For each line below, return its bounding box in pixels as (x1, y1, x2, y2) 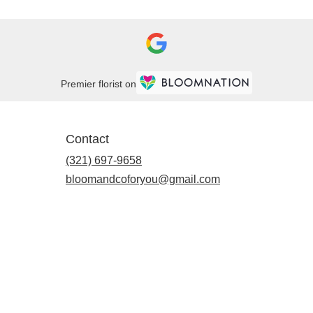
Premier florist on (61, 78, 136, 89)
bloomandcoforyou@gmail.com (66, 173, 220, 186)
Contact (66, 132, 109, 147)
